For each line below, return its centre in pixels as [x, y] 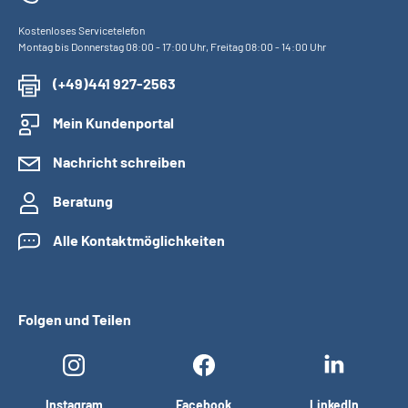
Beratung [83, 201]
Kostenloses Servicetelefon [82, 30]
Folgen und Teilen [75, 319]
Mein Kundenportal [113, 122]
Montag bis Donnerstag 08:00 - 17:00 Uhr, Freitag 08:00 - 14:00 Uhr [172, 46]
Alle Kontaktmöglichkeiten [139, 240]
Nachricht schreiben [119, 162]
